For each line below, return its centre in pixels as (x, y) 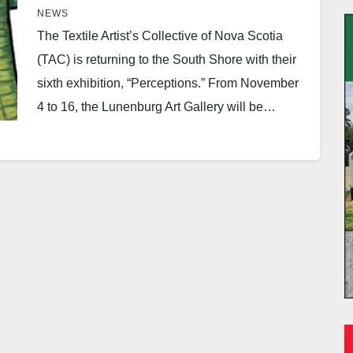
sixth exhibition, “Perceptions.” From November (168, 84)
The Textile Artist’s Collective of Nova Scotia (160, 36)
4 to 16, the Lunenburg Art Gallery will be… (157, 107)
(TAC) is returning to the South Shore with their (167, 60)
